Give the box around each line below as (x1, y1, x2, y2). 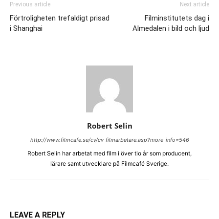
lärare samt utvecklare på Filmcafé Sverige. (50, 160, 169, 167)
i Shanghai (10, 24, 43, 33)
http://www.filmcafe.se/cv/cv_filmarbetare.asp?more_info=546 (30, 136, 189, 143)
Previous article (10, 1, 50, 8)
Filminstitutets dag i (145, 14, 209, 22)
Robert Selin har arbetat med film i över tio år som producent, (27, 150, 192, 157)
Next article (180, 1, 209, 8)
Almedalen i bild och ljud (132, 24, 209, 33)
